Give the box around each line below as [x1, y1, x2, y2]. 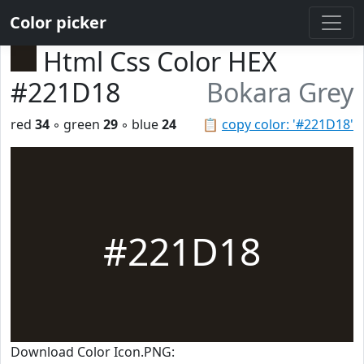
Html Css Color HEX [43, 44, 277, 79]
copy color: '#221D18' [222, 115, 353, 133]
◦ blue [118, 115, 162, 133]
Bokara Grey [206, 75, 353, 110]
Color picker [10, 11, 106, 33]
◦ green [50, 115, 103, 133]
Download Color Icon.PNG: [11, 343, 175, 361]
